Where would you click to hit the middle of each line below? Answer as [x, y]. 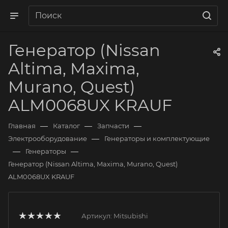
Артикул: [97, 216]
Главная [22, 126]
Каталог [66, 126]
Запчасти [113, 126]
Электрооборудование [48, 138]
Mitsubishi [131, 216]
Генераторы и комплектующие [157, 138]
